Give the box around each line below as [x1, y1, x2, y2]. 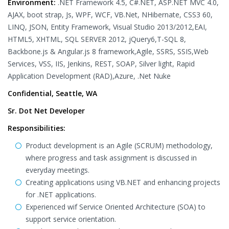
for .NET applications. [26, 190, 96, 199]
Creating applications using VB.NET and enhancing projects [26, 177, 220, 187]
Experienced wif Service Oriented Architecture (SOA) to [26, 202, 205, 212]
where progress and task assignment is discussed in [26, 153, 197, 163]
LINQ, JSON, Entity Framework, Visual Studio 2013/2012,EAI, [8, 22, 207, 32]
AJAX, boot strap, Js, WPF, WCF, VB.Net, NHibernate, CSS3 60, [8, 10, 213, 19]
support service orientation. [26, 214, 116, 224]
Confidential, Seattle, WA [8, 88, 97, 98]
